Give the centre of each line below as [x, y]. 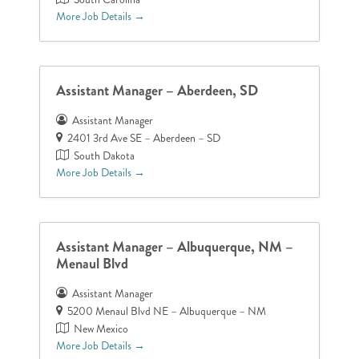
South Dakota [105, 155]
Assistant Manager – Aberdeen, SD [157, 90]
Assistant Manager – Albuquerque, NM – [175, 246]
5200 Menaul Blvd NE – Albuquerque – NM [167, 311]
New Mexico [101, 329]
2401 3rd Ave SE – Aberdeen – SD [144, 138]
